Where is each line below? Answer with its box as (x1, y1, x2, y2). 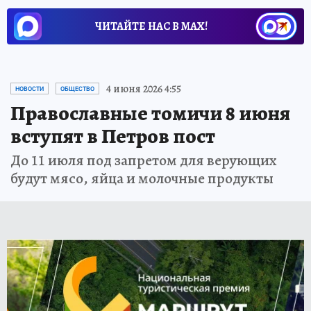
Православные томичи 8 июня (10, 99, 290, 127)
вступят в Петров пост (10, 121, 215, 150)
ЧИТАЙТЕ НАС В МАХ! (95, 18, 208, 34)
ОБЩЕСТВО (60, 85, 94, 92)
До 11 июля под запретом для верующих (10, 149, 277, 171)
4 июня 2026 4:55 (106, 81, 181, 96)
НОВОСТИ (15, 85, 44, 92)
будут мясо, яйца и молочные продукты (10, 167, 274, 189)
